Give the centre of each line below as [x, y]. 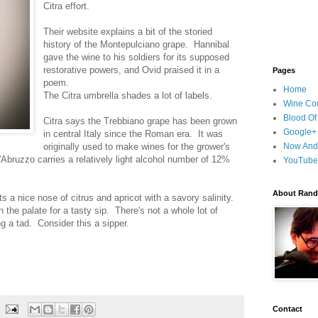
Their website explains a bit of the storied [128, 31]
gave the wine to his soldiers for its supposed [137, 57]
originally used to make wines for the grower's [137, 146]
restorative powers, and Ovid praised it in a [132, 70]
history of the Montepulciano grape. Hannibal [137, 44]
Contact [287, 309]
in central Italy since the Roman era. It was [133, 133]
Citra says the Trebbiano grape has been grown [141, 121]
